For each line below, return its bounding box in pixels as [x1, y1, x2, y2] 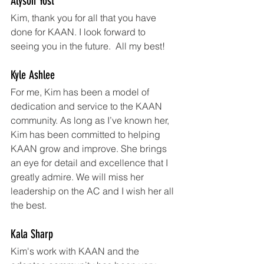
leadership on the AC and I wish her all [11, 185, 176, 197]
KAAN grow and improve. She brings [11, 143, 169, 155]
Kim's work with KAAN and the [11, 245, 141, 258]
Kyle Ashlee [11, 68, 55, 82]
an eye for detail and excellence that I [11, 157, 170, 169]
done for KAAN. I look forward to [11, 26, 148, 38]
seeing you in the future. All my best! [11, 40, 165, 52]
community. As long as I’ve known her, [11, 114, 171, 127]
